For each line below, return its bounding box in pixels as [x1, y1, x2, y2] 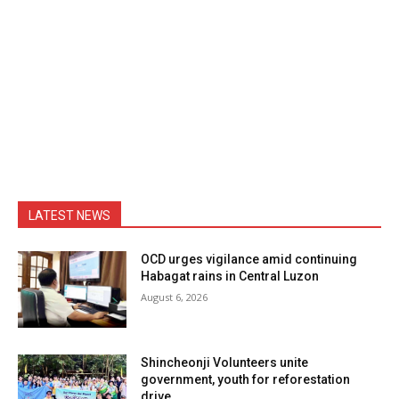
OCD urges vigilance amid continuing [141, 252, 358, 267]
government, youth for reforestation [141, 371, 351, 387]
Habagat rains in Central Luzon [141, 269, 320, 284]
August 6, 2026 [141, 290, 208, 305]
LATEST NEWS [28, 208, 110, 224]
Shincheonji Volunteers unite [141, 354, 309, 370]
